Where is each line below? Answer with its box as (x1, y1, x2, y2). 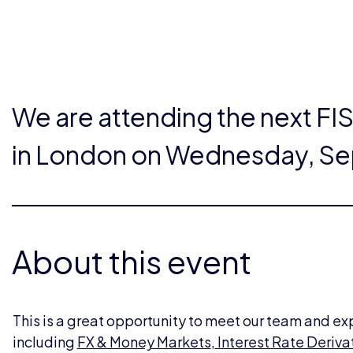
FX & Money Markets (76, 332, 211, 351)
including (12, 332, 77, 351)
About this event (12, 240, 251, 281)
